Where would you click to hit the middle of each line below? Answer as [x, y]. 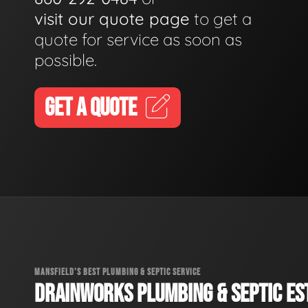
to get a [221, 18]
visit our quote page [112, 18]
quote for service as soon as [138, 39]
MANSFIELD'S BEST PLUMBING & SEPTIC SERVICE [118, 272]
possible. [66, 59]
